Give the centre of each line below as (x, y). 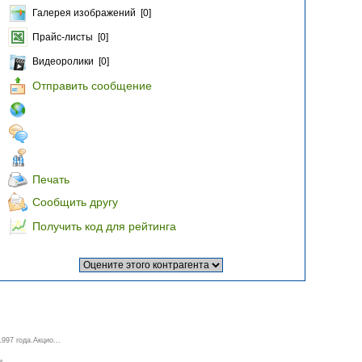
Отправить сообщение (92, 86)
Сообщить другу (75, 202)
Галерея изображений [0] (92, 13)
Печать (51, 179)
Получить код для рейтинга (104, 226)
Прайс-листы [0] (70, 37)
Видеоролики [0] (71, 61)
